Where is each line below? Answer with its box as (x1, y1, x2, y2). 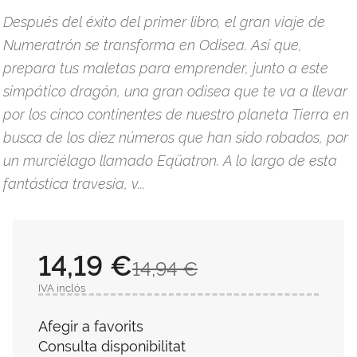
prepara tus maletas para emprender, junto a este (3, 57, 328, 76)
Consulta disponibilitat (38, 334, 186, 355)
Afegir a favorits (38, 314, 143, 335)
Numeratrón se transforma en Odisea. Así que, (3, 33, 302, 53)
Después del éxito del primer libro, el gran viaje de (3, 10, 325, 30)
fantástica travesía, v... (3, 172, 145, 192)
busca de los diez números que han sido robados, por (3, 126, 348, 146)
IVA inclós (38, 279, 85, 294)
